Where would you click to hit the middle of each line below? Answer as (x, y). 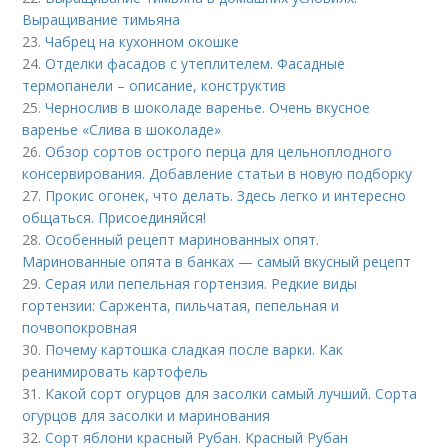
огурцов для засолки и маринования (146, 415)
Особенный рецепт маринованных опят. (182, 239)
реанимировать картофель (115, 371)
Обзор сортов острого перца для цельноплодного (219, 151)
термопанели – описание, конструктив (154, 85)
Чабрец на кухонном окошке (142, 41)
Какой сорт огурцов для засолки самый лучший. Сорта (231, 393)
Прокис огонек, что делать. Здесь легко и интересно (226, 195)
